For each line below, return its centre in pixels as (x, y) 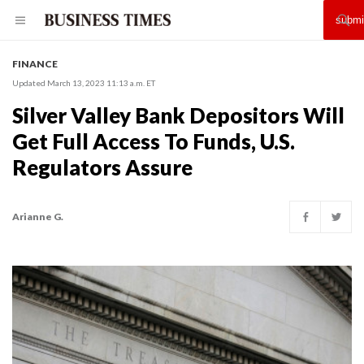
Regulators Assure (102, 167)
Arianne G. (38, 217)
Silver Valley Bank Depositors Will (178, 115)
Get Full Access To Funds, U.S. (154, 141)
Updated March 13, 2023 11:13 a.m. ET (84, 83)
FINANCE (35, 64)
